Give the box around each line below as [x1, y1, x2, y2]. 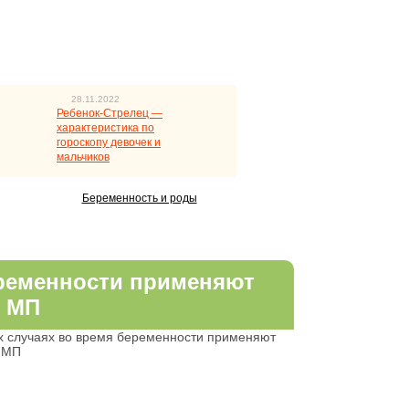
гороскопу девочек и [57, 136, 161, 149]
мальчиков [57, 151, 110, 163]
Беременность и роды [81, 192, 197, 204]
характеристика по [57, 121, 154, 134]
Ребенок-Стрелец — [57, 107, 163, 120]
